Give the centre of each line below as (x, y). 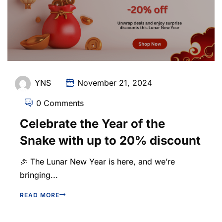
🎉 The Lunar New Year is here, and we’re (97, 161)
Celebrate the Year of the (92, 123)
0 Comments (60, 103)
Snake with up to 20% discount (110, 140)
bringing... (39, 175)
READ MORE (40, 195)
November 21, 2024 (115, 83)
